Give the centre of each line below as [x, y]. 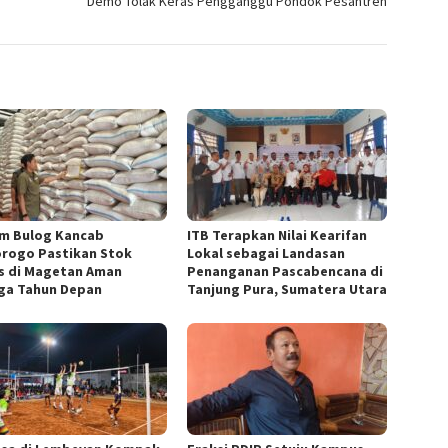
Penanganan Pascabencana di [285, 270]
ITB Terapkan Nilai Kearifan [277, 234]
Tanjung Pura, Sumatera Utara [287, 288]
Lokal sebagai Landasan [266, 252]
